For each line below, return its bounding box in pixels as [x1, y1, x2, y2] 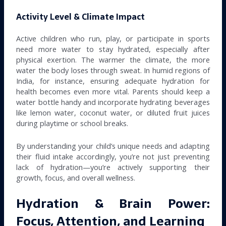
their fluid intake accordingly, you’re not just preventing [16, 151, 210, 161]
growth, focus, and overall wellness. [16, 172, 136, 183]
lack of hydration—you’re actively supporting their [16, 161, 210, 172]
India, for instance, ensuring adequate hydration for [16, 76, 210, 86]
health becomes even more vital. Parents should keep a [16, 86, 210, 97]
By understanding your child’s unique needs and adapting [16, 140, 210, 151]
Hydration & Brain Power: [16, 193, 210, 214]
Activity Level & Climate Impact [16, 10, 145, 24]
